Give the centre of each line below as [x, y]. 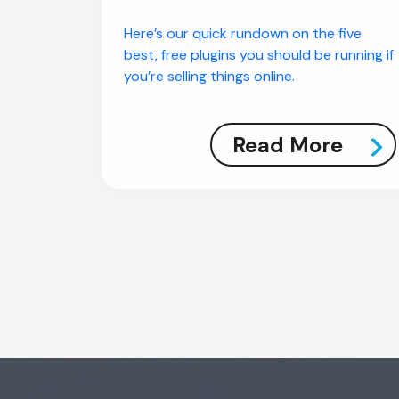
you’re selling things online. [209, 76]
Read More [288, 145]
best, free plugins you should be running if [259, 55]
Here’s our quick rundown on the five [243, 33]
